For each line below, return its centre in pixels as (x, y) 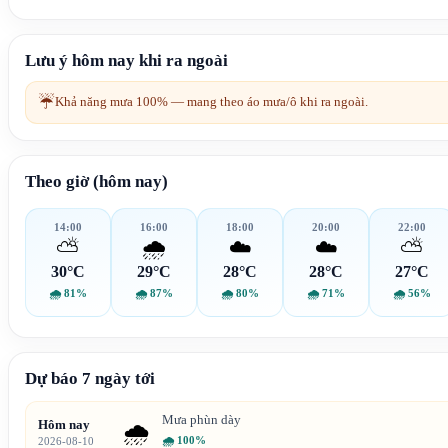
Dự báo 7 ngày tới (90, 378)
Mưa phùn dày (201, 419)
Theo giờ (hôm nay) (96, 181)
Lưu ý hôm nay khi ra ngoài (126, 60)
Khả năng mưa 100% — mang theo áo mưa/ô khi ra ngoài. (211, 101)
